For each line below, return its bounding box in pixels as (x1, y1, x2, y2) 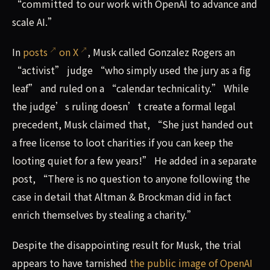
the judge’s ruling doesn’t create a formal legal (12, 99, 236, 114)
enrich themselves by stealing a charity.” (12, 207, 196, 222)
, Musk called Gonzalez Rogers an (87, 45, 235, 60)
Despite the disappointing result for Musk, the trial (12, 237, 241, 253)
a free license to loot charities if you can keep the (12, 135, 233, 150)
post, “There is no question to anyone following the (12, 171, 250, 186)
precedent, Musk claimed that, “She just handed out (12, 117, 253, 132)
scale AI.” (12, 14, 57, 29)
